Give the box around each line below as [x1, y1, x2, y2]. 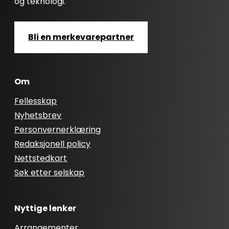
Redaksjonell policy [14, 138, 91, 150]
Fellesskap [14, 95, 57, 107]
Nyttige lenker [14, 202, 77, 214]
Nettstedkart [14, 152, 67, 164]
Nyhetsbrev [14, 109, 62, 121]
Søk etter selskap [14, 167, 85, 178]
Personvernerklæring [14, 124, 101, 135]
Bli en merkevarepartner [28, 31, 134, 43]
